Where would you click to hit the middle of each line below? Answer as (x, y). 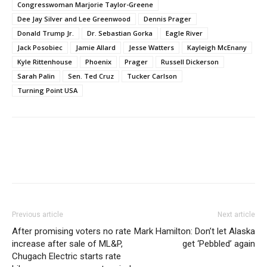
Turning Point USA (47, 90)
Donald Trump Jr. (46, 33)
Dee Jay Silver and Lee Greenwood (74, 18)
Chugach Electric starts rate (66, 256)
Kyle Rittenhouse (45, 61)
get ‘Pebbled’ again (219, 243)
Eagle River (184, 33)
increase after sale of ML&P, (67, 243)
